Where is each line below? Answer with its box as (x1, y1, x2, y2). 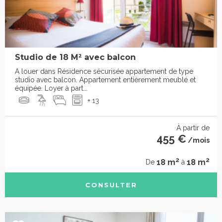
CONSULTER (85, 180, 137, 189)
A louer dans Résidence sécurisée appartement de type (15, 67, 193, 76)
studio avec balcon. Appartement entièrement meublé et (15, 76, 196, 84)
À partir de (176, 124, 210, 132)
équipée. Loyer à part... (15, 84, 88, 93)
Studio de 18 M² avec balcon (15, 53, 136, 62)
